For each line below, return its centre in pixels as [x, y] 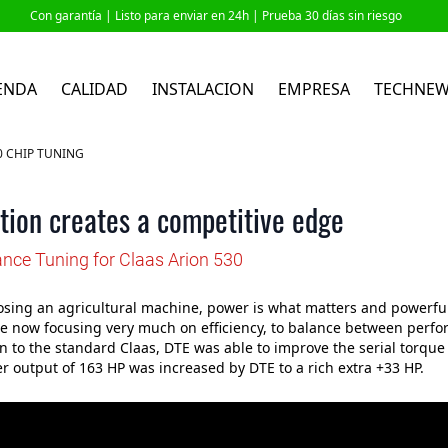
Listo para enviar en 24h [182, 15]
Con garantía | [71, 15]
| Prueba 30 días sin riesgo [327, 15]
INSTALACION [203, 89]
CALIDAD [94, 89]
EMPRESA [314, 89]
